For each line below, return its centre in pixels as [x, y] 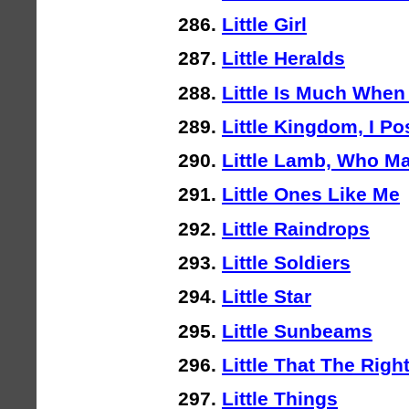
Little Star [267, 297]
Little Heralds [283, 58]
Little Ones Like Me [311, 194]
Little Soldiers [286, 263]
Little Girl [264, 24]
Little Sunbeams [297, 330]
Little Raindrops [296, 228]
